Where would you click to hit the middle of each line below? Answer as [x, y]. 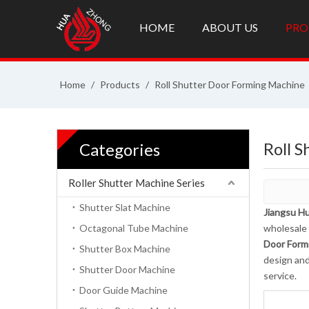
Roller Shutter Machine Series [137, 183]
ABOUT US [230, 27]
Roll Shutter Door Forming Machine [230, 85]
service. [280, 276]
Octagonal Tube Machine [134, 228]
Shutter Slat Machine [125, 208]
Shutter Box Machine [125, 249]
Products [120, 85]
